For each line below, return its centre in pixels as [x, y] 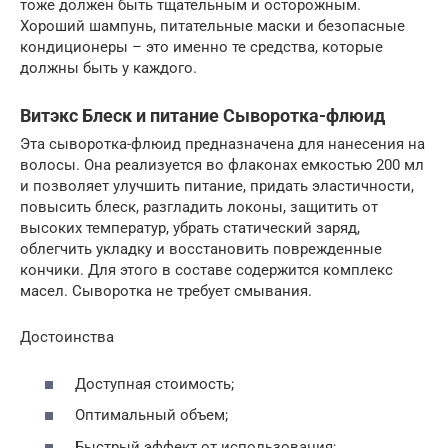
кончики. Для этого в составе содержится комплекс [206, 270]
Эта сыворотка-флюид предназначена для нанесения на [222, 144]
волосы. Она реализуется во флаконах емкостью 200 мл [222, 165]
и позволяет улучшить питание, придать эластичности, [217, 186]
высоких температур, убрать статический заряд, [190, 228]
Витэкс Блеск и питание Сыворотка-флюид [202, 116]
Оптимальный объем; [151, 415]
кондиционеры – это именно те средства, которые [201, 47]
